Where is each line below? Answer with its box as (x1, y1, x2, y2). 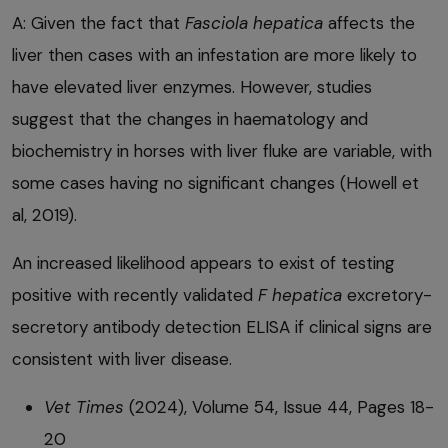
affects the (323, 11, 415, 34)
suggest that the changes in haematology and (12, 107, 368, 130)
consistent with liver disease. (12, 347, 232, 370)
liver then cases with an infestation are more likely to (12, 43, 417, 66)
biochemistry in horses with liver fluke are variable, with (12, 139, 432, 162)
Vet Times (44, 395, 124, 418)
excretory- (342, 283, 432, 306)
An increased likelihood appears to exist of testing (12, 251, 395, 274)
